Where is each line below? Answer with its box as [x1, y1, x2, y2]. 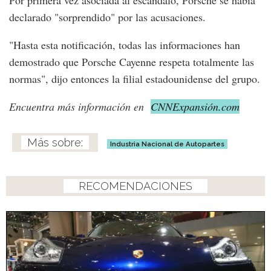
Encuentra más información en [9, 99, 148, 114]
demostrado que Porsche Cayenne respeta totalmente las [9, 54, 254, 69]
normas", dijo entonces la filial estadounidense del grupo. [9, 71, 260, 86]
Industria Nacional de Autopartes [110, 139, 224, 148]
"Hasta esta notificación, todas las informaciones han [9, 37, 240, 52]
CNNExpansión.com [151, 99, 240, 114]
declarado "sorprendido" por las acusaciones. [9, 9, 206, 24]
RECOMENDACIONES [79, 179, 192, 192]
